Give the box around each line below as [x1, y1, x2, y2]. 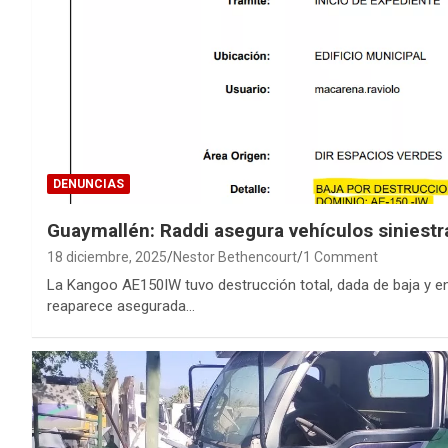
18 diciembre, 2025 [47, 248, 167, 265]
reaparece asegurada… [47, 296, 195, 315]
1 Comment [303, 248, 378, 265]
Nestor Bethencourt [173, 248, 297, 265]
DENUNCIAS [53, 176, 124, 191]
